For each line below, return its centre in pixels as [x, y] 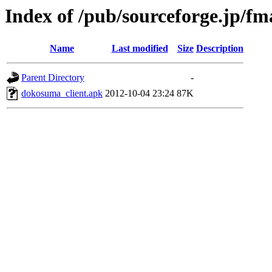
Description [220, 49]
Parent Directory [53, 78]
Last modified [140, 49]
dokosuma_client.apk [62, 93]
